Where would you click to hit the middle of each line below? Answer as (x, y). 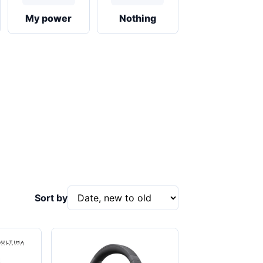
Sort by (51, 198)
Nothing (137, 18)
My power (49, 18)
